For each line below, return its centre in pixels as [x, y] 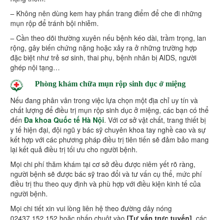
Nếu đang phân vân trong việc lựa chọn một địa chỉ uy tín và [104, 100]
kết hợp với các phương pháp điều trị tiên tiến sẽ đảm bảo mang [110, 140]
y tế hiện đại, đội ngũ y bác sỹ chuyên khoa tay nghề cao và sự [108, 130]
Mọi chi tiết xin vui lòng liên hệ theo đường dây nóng [91, 208]
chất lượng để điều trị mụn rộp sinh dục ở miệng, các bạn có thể [110, 110]
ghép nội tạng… [35, 68]
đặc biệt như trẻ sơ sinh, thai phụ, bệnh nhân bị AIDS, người [103, 58]
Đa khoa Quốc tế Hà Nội [64, 120]
